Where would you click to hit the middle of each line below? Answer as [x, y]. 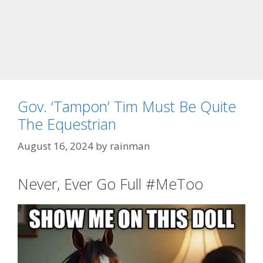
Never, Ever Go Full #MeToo [110, 184]
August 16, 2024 [55, 146]
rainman [130, 146]
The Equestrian [67, 124]
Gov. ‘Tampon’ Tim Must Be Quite [127, 106]
